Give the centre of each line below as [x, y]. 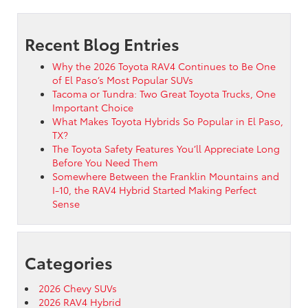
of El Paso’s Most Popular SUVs [123, 79]
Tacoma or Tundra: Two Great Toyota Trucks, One [164, 93]
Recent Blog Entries [102, 43]
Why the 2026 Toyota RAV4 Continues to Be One [164, 66]
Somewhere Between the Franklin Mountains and [166, 176]
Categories [69, 262]
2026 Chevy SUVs [78, 288]
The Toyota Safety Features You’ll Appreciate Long [166, 148]
